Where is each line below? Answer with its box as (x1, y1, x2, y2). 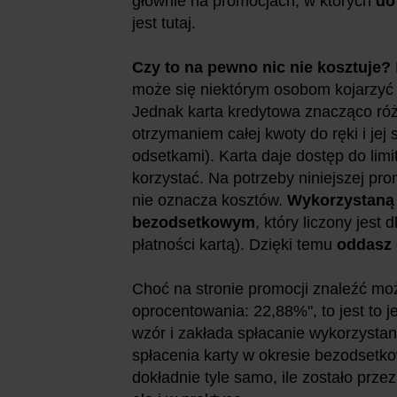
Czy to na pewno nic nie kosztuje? (132, 58, 395, 76)
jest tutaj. (132, 13, 196, 32)
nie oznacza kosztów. (132, 191, 287, 209)
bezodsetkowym (132, 213, 255, 231)
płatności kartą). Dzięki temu (132, 235, 337, 253)
